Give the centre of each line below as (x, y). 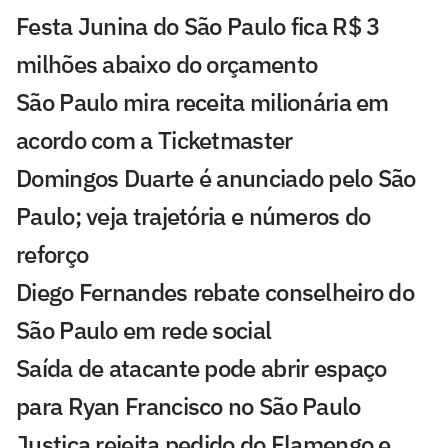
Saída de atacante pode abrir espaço (201, 367)
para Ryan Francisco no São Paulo (188, 405)
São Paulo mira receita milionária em (202, 101)
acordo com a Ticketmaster (154, 139)
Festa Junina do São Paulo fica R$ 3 (198, 25)
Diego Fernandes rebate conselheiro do (215, 291)
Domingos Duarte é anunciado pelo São (216, 177)
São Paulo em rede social (144, 329)
